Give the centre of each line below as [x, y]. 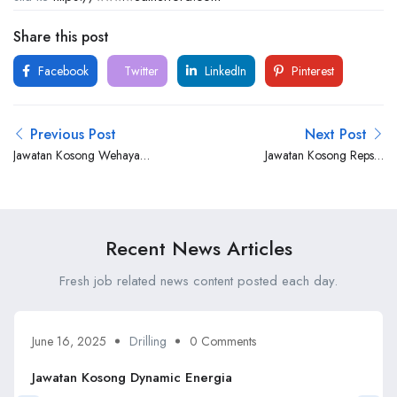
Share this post [61, 37]
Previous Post [73, 134]
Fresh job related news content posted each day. [198, 281]
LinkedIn [224, 71]
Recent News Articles [198, 248]
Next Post [336, 134]
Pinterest [311, 71]
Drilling [148, 341]
